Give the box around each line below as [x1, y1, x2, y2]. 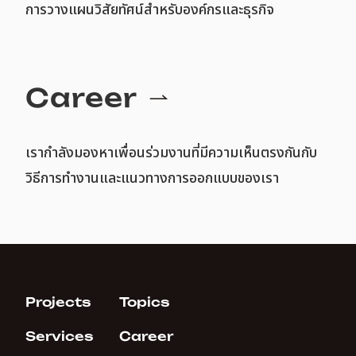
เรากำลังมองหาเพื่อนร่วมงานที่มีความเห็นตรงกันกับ [25, 142, 318, 164]
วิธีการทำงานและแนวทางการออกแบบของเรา [25, 168, 280, 190]
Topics [119, 294, 170, 311]
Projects [25, 294, 91, 311]
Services [25, 328, 94, 345]
